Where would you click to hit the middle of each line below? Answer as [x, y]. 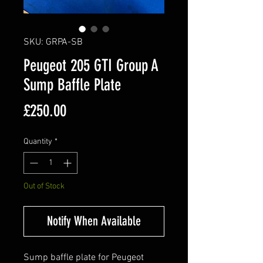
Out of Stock [44, 186]
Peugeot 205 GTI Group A [91, 65]
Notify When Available [94, 221]
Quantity [38, 141]
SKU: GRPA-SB [53, 42]
